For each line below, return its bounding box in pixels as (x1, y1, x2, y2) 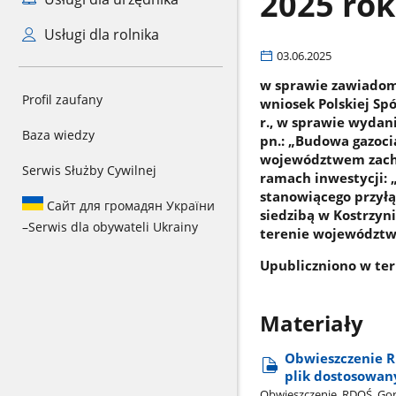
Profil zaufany (22, 91, 103, 108)
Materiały (259, 309, 363, 339)
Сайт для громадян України (43, 197, 215, 214)
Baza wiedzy (22, 126, 95, 143)
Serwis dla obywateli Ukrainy (28, 218, 198, 235)
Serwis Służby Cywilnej (22, 162, 156, 179)
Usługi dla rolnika (40, 25, 159, 44)
